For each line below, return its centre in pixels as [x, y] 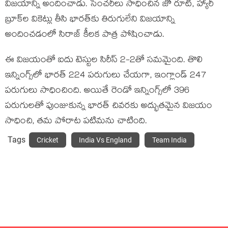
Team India [169, 140]
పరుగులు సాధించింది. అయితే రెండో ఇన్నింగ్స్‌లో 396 [97, 91]
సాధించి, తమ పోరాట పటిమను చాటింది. [76, 122]
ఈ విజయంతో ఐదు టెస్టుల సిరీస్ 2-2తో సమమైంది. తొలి [104, 61]
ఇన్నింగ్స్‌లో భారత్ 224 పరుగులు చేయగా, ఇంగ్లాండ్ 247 [106, 76]
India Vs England [105, 140]
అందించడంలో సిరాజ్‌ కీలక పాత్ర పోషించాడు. [85, 35]
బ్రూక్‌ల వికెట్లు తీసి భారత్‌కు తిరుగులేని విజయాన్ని [90, 20]
